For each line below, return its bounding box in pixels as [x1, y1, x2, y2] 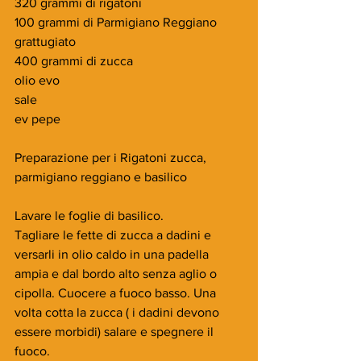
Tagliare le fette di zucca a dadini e [15, 227, 214, 242]
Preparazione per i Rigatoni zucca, [15, 150, 210, 164]
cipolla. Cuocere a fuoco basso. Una [15, 285, 219, 300]
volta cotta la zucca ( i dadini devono [15, 305, 222, 319]
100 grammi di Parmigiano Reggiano [15, 15, 220, 29]
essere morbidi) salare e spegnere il [15, 324, 217, 338]
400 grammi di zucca [15, 53, 133, 68]
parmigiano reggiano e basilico [15, 169, 187, 184]
